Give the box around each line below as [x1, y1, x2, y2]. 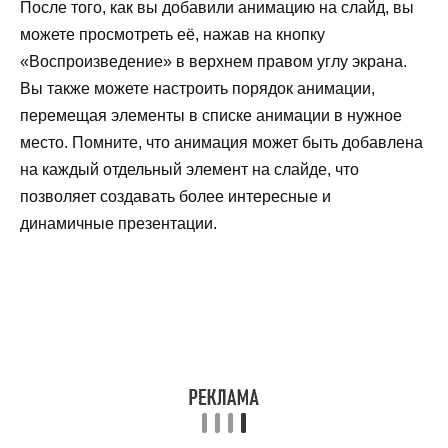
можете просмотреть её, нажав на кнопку [20, 26, 325, 44]
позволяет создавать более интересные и [20, 188, 331, 206]
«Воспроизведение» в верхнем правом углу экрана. [20, 53, 407, 71]
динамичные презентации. [20, 215, 217, 233]
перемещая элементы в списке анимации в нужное [20, 107, 402, 125]
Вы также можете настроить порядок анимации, [20, 80, 375, 98]
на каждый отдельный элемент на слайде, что [20, 161, 359, 179]
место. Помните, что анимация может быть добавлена [20, 134, 423, 152]
